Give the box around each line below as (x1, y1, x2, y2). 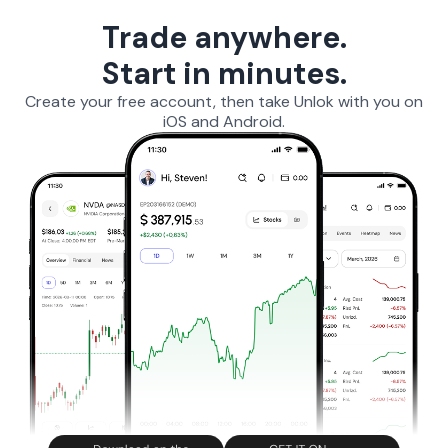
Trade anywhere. (101, 18, 347, 57)
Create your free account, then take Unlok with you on (25, 91, 423, 112)
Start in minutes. (101, 54, 347, 93)
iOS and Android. (163, 111, 285, 132)
